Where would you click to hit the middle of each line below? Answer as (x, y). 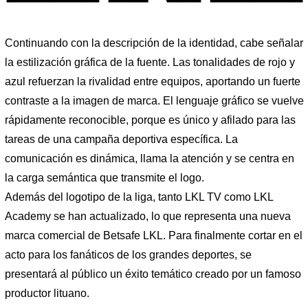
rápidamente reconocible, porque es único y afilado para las (150, 120)
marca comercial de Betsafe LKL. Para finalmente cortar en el (154, 236)
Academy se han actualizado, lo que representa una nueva (148, 217)
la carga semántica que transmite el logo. (104, 178)
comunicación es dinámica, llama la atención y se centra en (150, 159)
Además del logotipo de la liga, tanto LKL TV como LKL (139, 197)
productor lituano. (47, 294)
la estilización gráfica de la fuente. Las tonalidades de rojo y (150, 63)
